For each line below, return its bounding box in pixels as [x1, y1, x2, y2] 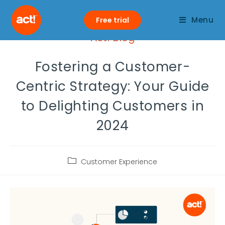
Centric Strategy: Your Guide [16, 77, 209, 95]
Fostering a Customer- [35, 58, 190, 76]
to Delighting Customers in [21, 97, 204, 115]
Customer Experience [81, 157, 157, 167]
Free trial [96, 15, 129, 25]
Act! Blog [90, 31, 135, 45]
